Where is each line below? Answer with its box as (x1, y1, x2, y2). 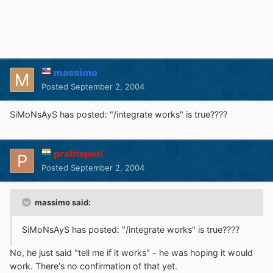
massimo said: (33, 197, 91, 208)
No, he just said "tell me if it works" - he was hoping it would (10, 247, 253, 258)
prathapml (54, 147, 103, 160)
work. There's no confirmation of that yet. (10, 261, 177, 272)
